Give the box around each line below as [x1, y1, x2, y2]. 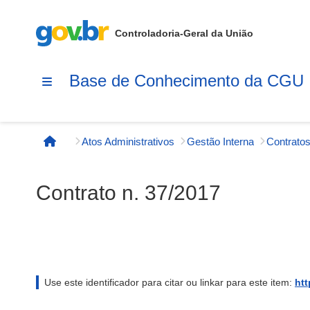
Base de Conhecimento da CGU [69, 71, 304, 90]
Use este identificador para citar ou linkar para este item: [44, 277, 295, 288]
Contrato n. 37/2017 [36, 181, 221, 204]
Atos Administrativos [82, 135, 174, 147]
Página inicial [48, 141, 123, 155]
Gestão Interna [187, 135, 254, 147]
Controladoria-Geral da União [115, 28, 253, 39]
